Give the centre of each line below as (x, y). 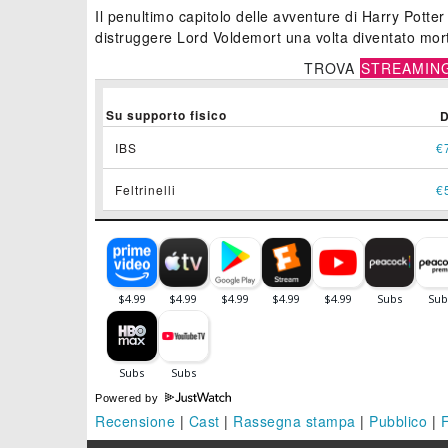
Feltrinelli (145, 190)
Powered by (128, 398)
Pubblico (398, 421)
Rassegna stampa (294, 421)
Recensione (135, 421)
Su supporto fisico (166, 115)
